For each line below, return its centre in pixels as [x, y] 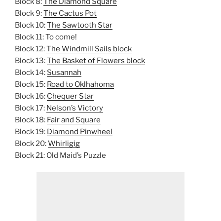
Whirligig [64, 143]
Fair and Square [74, 120]
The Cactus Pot [70, 13]
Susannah [64, 72]
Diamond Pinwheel [80, 131]
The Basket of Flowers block [96, 60]
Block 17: [31, 108]
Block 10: [31, 25]
